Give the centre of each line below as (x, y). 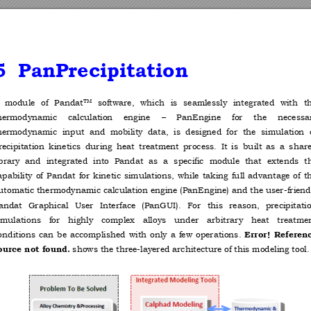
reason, (246, 206)
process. (201, 147)
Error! (259, 235)
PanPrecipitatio (96, 73)
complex (119, 220)
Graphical (50, 206)
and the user (258, 191)
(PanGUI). (163, 206)
